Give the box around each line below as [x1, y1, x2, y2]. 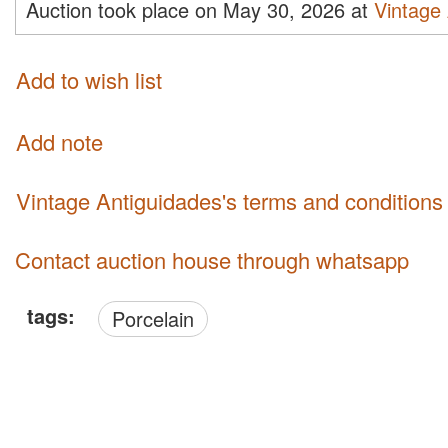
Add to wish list [16, 64, 162, 96]
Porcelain [125, 304, 194, 334]
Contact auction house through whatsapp [15, 244, 409, 276]
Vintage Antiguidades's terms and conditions [31, 185, 443, 217]
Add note [16, 126, 103, 158]
